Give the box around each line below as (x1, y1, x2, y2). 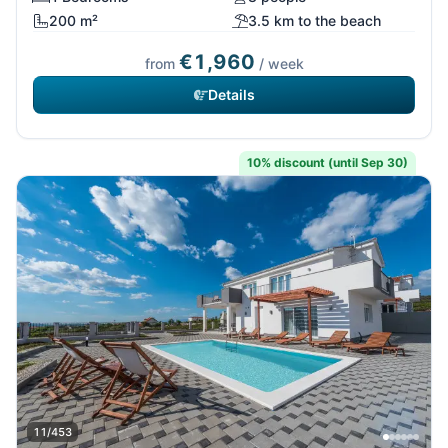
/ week (254, 54, 304, 72)
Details (207, 85, 255, 103)
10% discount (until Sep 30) (247, 154, 408, 170)
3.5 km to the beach (248, 11, 381, 29)
